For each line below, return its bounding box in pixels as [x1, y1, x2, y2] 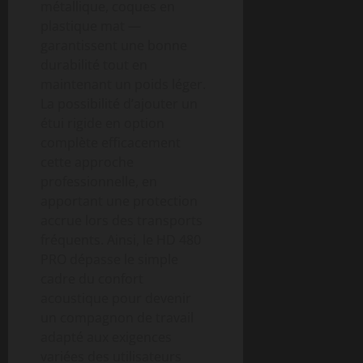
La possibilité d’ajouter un [41, 94, 198, 113]
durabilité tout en [41, 55, 147, 74]
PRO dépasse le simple [41, 250, 178, 268]
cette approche [41, 152, 134, 171]
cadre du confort [41, 269, 143, 288]
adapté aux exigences [41, 327, 172, 346]
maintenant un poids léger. [41, 75, 206, 93]
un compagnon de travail [41, 308, 194, 327]
